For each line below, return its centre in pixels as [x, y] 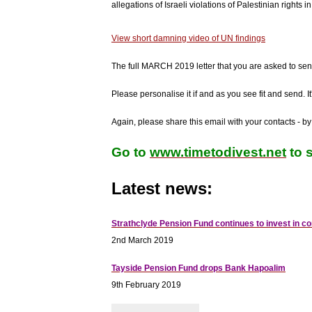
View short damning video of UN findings [188, 38]
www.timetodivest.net [218, 152]
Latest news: [162, 188]
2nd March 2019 [142, 241]
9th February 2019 [146, 285]
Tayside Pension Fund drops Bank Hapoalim [198, 268]
